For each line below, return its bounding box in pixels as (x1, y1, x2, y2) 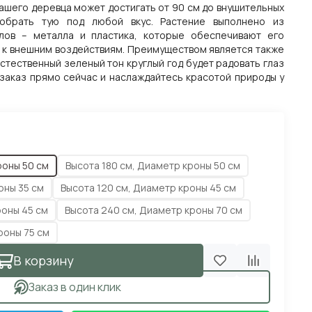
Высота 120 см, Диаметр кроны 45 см (61, 181, 236, 194)
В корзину (13, 252, 74, 269)
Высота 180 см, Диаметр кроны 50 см (65, 159, 240, 172)
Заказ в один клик (29, 279, 122, 295)
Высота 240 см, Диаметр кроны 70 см (65, 203, 242, 217)
